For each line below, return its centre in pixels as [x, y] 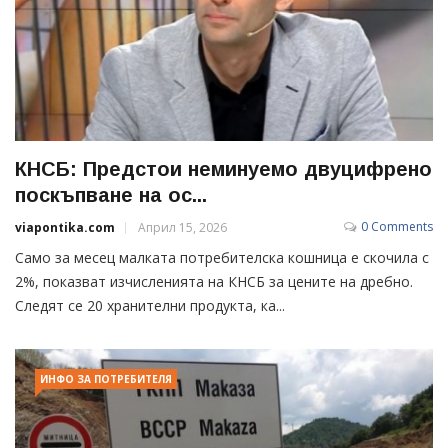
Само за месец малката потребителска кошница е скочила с [222, 258]
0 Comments [397, 227]
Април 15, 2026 [182, 228]
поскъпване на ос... [111, 195]
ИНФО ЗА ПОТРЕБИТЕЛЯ [106, 379]
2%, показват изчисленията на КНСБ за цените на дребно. [214, 282]
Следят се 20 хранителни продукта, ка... [150, 306]
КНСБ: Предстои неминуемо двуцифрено [223, 169]
